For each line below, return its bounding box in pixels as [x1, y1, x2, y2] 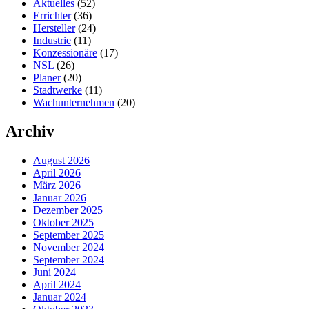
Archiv [6, 122, 54, 141]
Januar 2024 [33, 291, 86, 303]
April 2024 [33, 279, 81, 291]
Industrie [33, 34, 71, 46]
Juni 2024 [33, 266, 76, 279]
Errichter [33, 9, 71, 21]
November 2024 [33, 241, 104, 254]
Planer [33, 71, 61, 83]
